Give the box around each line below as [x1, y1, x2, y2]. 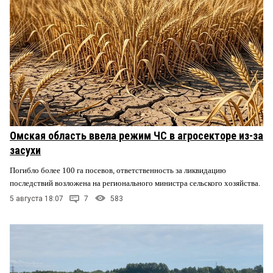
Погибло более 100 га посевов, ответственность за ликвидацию [10, 165, 226, 175]
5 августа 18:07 [10, 194, 63, 203]
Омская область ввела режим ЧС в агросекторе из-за [10, 129, 263, 142]
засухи [10, 143, 41, 157]
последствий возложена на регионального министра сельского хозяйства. [10, 178, 262, 188]
